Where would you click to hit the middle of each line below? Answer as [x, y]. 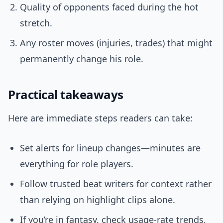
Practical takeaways [66, 95]
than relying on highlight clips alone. [98, 200]
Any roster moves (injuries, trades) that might [116, 43]
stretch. [36, 23]
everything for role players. [77, 164]
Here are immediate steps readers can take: [100, 118]
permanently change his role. [82, 59]
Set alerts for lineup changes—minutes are [110, 148]
